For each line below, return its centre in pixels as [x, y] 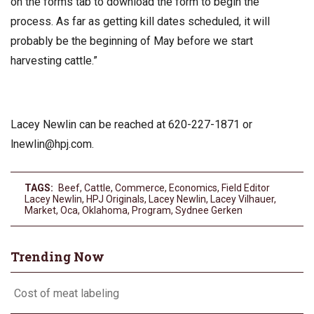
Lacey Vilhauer [242, 199]
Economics [193, 187]
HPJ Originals [115, 199]
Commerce [140, 187]
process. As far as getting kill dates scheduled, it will [140, 21]
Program [151, 210]
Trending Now [57, 256]
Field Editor [246, 187]
